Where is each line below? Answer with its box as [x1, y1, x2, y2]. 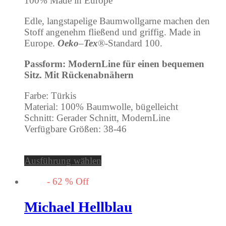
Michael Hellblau [24, 199, 132, 215]
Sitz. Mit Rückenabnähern [24, 70, 134, 81]
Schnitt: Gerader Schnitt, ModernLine [24, 112, 170, 124]
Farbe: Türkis [24, 90, 76, 101]
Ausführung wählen [24, 155, 101, 166]
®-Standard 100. [98, 38, 162, 49]
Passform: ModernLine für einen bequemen [24, 59, 204, 70]
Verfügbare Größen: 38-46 [24, 124, 127, 135]
